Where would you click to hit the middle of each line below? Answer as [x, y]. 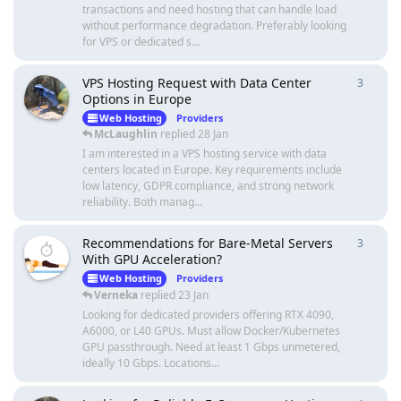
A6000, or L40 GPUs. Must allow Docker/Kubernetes [211, 330]
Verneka [116, 294]
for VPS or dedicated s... [141, 42]
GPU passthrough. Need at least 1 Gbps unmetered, [211, 346]
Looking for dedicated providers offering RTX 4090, [208, 314]
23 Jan [193, 294]
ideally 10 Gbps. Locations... [151, 363]
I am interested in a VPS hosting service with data [205, 154]
